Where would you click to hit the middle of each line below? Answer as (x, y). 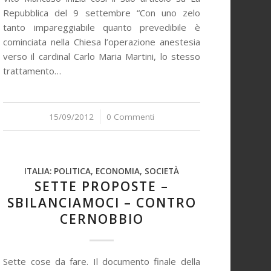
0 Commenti (130, 117)
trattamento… (32, 71)
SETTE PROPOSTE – (102, 186)
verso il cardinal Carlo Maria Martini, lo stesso (102, 56)
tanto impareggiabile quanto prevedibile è (102, 27)
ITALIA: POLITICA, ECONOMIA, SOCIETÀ (102, 171)
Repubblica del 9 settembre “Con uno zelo (102, 13)
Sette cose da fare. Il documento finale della (102, 261)
